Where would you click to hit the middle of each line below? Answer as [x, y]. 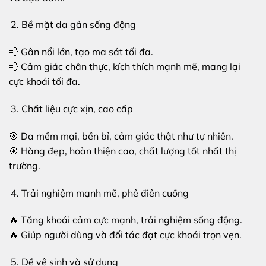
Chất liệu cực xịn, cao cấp [77, 108]
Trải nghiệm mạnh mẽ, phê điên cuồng [105, 193]
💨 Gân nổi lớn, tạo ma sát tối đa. [81, 52]
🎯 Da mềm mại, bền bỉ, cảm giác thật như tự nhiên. [121, 136]
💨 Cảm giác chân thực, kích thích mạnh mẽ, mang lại [125, 67]
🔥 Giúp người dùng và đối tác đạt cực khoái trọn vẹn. [125, 235]
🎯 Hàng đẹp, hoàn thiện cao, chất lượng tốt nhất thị [123, 151]
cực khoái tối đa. [45, 82]
